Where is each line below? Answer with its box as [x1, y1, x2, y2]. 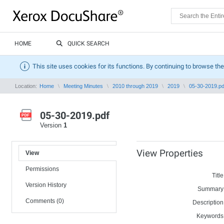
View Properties [136, 147, 203, 159]
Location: [15, 83, 38, 89]
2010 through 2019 [112, 83, 158, 89]
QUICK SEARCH [67, 40, 109, 47]
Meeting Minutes [63, 83, 103, 89]
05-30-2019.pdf [40, 109, 109, 121]
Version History [25, 181, 66, 188]
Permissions [25, 165, 59, 172]
